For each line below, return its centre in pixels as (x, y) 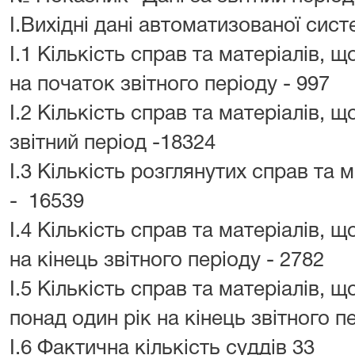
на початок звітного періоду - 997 (172, 85)
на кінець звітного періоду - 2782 (170, 261)
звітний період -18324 (115, 143)
